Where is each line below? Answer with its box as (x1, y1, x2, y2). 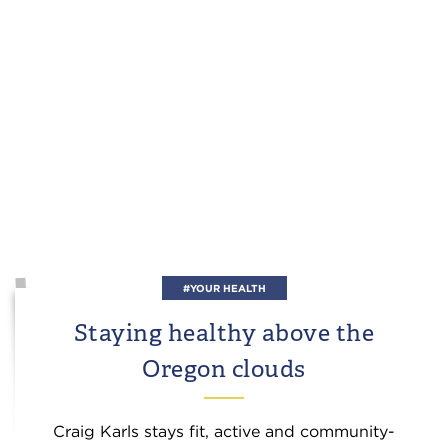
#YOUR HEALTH (182, 282, 266, 294)
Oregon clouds (142, 353, 306, 384)
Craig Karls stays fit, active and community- (53, 422, 395, 441)
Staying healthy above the (73, 317, 375, 348)
